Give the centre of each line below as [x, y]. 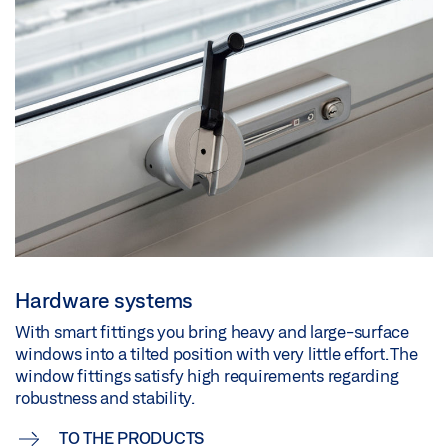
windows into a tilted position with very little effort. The [216, 353]
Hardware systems [104, 299]
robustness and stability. [105, 397]
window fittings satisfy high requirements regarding [207, 375]
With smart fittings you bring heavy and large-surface [212, 331]
